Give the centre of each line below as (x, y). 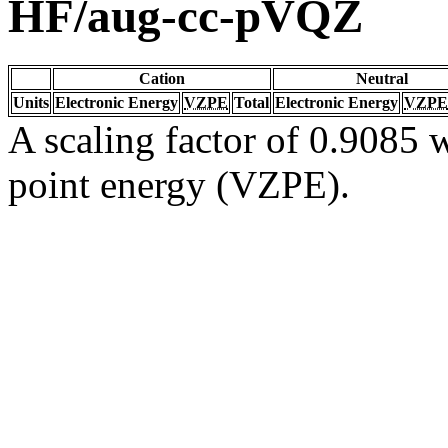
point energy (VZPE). (179, 184)
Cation (162, 78)
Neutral (382, 78)
